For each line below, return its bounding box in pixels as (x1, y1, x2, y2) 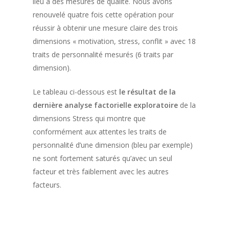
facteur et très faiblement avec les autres (33, 167, 169, 176)
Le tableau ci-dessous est (33, 87, 117, 97)
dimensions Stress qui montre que (33, 113, 146, 123)
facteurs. (33, 180, 61, 190)
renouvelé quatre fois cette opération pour (33, 10, 174, 19)
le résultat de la (117, 87, 176, 97)
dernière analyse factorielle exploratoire (33, 100, 180, 110)
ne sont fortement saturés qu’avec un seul (33, 153, 172, 163)
